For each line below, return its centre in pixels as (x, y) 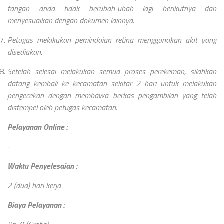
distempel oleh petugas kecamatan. (63, 107)
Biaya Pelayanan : (36, 205)
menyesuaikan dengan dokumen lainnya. (71, 20)
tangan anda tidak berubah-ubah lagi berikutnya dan (112, 8)
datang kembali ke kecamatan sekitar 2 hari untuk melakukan (112, 83)
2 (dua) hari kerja (34, 185)
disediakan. (25, 52)
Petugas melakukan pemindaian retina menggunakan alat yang (112, 40)
